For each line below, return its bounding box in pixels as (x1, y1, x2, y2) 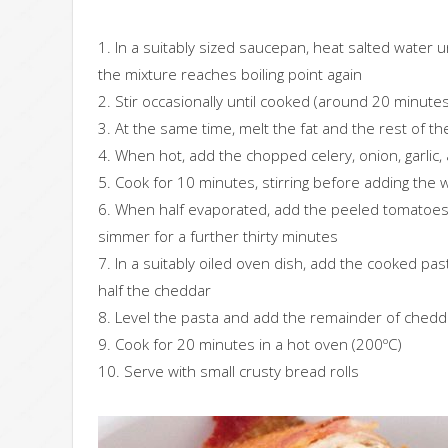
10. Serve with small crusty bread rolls (98, 361, 359, 382)
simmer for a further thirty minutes (98, 226, 338, 247)
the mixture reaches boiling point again (98, 64, 362, 85)
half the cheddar (98, 280, 211, 301)
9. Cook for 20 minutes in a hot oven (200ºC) (98, 334, 402, 355)
